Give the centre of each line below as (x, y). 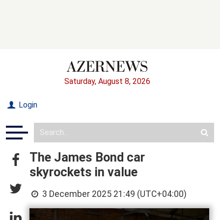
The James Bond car (87, 157)
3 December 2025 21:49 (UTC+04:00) (114, 194)
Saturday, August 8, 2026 (107, 81)
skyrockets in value (83, 172)
